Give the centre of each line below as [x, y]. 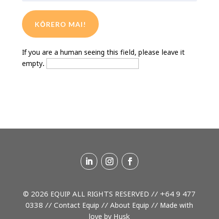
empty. [34, 63]
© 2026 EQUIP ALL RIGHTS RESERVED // [92, 194]
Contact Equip [77, 205]
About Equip [130, 205]
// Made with [171, 205]
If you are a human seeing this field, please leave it [103, 52]
